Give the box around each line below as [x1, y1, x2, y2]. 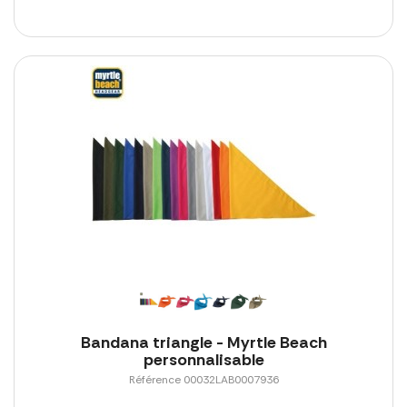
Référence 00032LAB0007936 [128, 372, 279, 387]
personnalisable [143, 348, 264, 371]
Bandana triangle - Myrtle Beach [80, 331, 327, 353]
